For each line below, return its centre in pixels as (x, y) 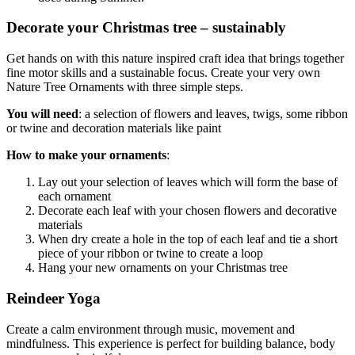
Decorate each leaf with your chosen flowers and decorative (187, 211)
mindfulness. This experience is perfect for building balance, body (171, 343)
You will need (42, 114)
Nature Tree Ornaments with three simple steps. (125, 87)
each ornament (74, 197)
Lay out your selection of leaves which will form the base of (188, 182)
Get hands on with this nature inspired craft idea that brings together (175, 59)
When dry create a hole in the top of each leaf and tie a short (188, 239)
